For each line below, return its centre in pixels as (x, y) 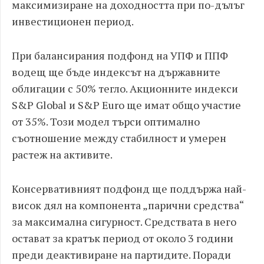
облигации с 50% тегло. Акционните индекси (125, 88)
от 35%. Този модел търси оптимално (106, 121)
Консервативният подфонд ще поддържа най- (129, 189)
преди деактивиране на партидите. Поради (121, 255)
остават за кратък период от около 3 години (123, 238)
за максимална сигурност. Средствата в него (124, 222)
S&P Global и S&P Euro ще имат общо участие (126, 105)
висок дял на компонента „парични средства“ (128, 205)
